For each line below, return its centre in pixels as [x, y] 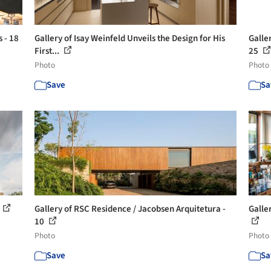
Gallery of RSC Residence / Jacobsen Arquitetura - [130, 209]
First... [48, 51]
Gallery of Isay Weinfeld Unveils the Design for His [130, 38]
